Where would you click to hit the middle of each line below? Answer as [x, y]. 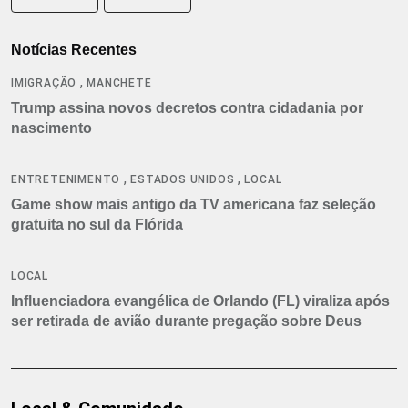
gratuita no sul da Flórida [97, 224]
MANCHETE [119, 82]
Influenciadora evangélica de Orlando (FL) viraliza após [200, 301]
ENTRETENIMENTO [66, 179]
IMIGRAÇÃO [44, 82]
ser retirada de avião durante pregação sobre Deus [186, 321]
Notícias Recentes [74, 49]
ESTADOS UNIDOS [183, 179]
